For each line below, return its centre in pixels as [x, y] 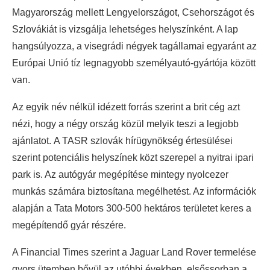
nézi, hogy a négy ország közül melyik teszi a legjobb [125, 124]
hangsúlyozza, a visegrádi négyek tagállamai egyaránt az [134, 46]
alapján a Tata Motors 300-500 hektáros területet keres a [132, 209]
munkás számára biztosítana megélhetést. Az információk [134, 192]
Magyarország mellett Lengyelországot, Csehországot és [133, 13]
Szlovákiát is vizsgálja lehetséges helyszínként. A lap [125, 30]
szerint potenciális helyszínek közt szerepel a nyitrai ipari [133, 158]
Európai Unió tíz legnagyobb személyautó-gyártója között [134, 63]
